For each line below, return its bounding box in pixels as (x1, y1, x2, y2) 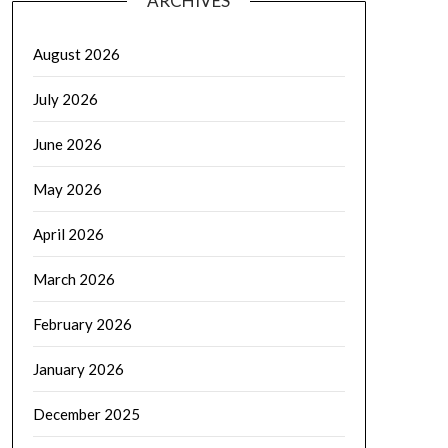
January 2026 (32, 359, 124, 378)
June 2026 (32, 134, 102, 153)
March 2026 (32, 269, 115, 288)
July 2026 (32, 89, 98, 108)
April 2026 (32, 224, 104, 243)
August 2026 (32, 44, 120, 63)
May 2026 (32, 179, 102, 198)
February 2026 (32, 314, 132, 333)
